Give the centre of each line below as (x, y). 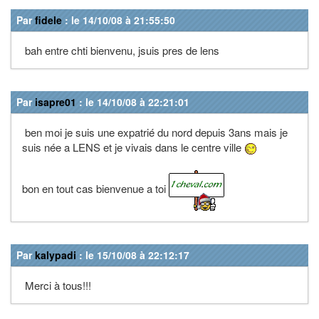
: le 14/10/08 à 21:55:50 (119, 20)
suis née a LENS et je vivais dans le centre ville (133, 147)
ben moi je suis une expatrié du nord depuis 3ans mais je (155, 132)
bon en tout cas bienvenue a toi (95, 189)
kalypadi (56, 255)
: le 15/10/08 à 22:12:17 (133, 255)
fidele (48, 20)
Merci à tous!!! (57, 285)
